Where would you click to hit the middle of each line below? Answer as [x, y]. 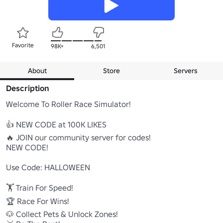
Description [28, 88]
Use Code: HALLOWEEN [48, 167]
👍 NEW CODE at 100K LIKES [56, 124]
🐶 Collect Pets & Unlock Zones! [62, 214]
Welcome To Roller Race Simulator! [68, 104]
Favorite [23, 45]
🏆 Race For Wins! [38, 201]
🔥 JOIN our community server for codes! [78, 137]
